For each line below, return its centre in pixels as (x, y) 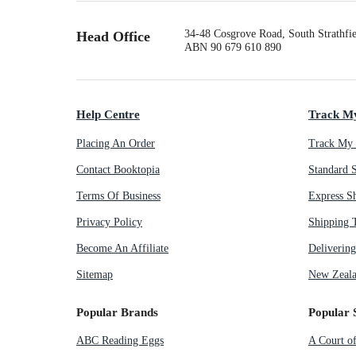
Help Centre (108, 114)
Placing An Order (116, 143)
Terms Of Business (118, 195)
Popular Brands (117, 311)
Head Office (113, 37)
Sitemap (95, 274)
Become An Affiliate (122, 248)
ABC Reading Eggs (120, 341)
